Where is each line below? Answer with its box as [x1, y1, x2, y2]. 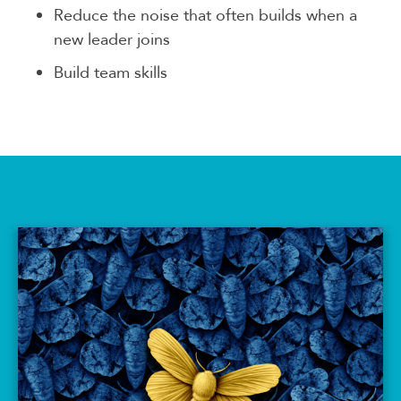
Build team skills [54, 61, 167, 84]
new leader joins [54, 28, 170, 51]
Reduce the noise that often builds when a [54, 4, 357, 27]
